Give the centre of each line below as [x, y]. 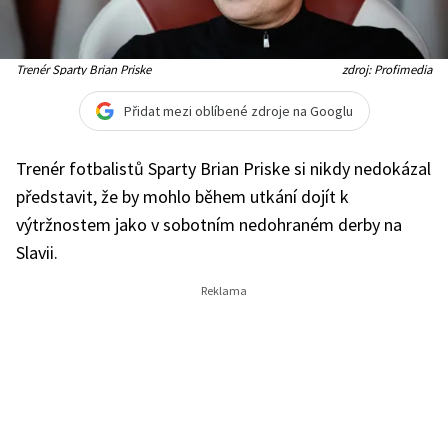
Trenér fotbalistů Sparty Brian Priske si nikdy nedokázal [223, 168]
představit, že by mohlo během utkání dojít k [182, 196]
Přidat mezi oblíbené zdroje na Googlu [238, 111]
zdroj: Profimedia [387, 69]
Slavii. [37, 252]
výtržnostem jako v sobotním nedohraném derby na [209, 224]
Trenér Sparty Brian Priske [83, 69]
